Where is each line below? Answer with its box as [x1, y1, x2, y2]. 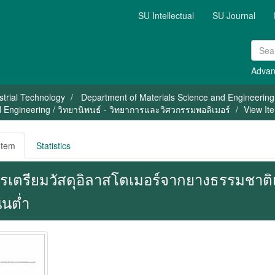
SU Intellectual [138, 9, 194, 21]
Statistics [36, 139, 71, 152]
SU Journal [212, 9, 255, 21]
